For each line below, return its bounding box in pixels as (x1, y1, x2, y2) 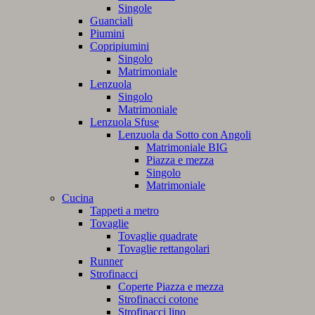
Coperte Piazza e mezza (118, 281, 224, 293)
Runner (90, 255, 123, 268)
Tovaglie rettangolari (118, 243, 210, 255)
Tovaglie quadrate (118, 230, 198, 243)
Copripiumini (90, 40, 149, 53)
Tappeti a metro (90, 205, 159, 217)
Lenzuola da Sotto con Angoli (118, 129, 251, 141)
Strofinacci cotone (118, 293, 198, 306)
